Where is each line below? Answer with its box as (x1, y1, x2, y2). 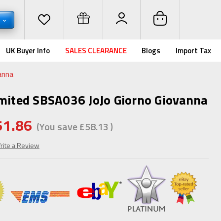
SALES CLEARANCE (65, 45, 127, 56)
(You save (36, 119, 77, 134)
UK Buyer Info (6, 45, 50, 56)
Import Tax (176, 45, 211, 56)
